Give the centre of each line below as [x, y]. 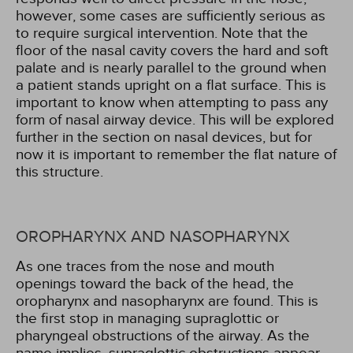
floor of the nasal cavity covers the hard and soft [172, 50]
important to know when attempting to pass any [172, 102]
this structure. [59, 171]
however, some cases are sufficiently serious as [171, 15]
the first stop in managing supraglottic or [147, 318]
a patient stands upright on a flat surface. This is [171, 85]
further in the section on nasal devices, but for [164, 137]
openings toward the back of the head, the [155, 283]
